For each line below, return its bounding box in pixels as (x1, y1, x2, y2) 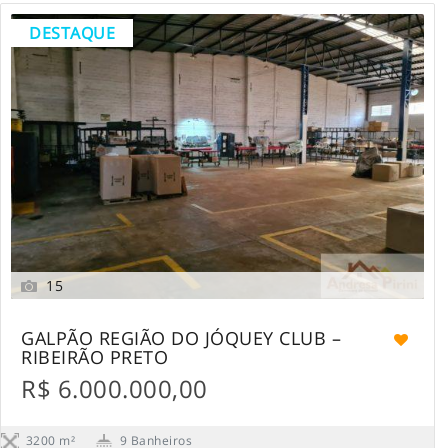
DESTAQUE (29, 21, 115, 44)
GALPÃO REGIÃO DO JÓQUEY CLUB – (21, 325, 341, 350)
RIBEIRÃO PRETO (21, 344, 168, 369)
